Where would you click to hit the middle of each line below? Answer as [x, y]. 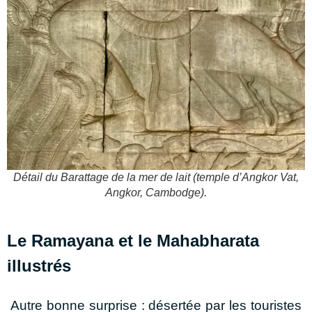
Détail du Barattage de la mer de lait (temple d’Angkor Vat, [156, 177]
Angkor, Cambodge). [156, 192]
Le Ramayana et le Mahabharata [133, 240]
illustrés [39, 265]
